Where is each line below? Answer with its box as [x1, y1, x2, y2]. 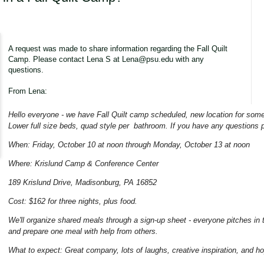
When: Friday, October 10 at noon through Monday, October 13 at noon [8, 140, 250, 150]
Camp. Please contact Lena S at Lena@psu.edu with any [8, 55, 204, 64]
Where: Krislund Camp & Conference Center [8, 159, 159, 169]
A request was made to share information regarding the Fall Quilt [8, 44, 227, 54]
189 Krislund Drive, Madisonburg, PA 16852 [8, 178, 157, 187]
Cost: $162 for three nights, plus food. [8, 197, 142, 206]
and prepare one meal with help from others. [8, 227, 158, 236]
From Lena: [8, 87, 47, 96]
